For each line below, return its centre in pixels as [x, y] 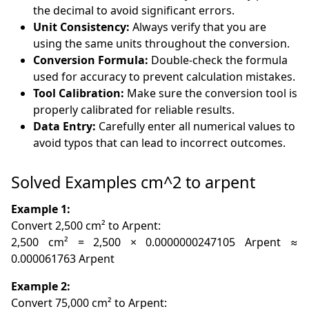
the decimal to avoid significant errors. [134, 11]
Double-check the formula [218, 60]
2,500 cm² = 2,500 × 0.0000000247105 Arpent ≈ [154, 242]
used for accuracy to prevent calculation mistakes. [165, 77]
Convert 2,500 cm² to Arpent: [86, 226]
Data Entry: [65, 127]
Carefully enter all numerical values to [196, 127]
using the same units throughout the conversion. [162, 44]
